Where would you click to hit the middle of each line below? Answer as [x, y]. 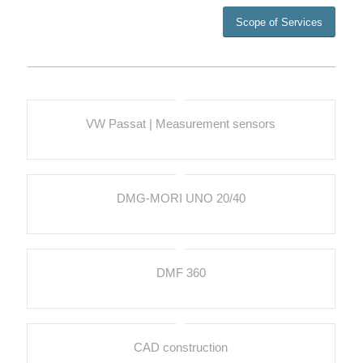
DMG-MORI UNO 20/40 [181, 199]
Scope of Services [280, 23]
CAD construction [181, 348]
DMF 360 [181, 273]
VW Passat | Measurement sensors [181, 124]
